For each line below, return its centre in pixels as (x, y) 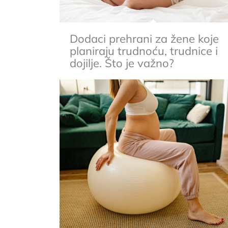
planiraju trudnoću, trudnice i (144, 51)
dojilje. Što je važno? (122, 63)
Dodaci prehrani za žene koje (145, 38)
